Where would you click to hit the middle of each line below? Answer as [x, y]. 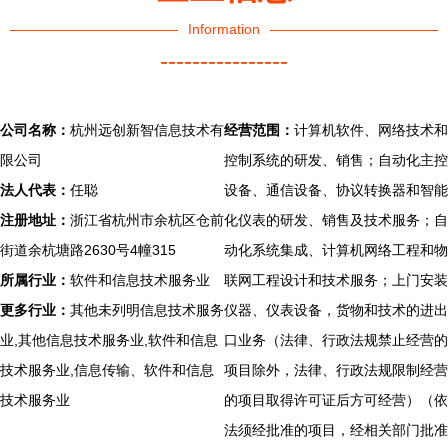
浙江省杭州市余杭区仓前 [147, 220]
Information [224, 29]
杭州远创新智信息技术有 [147, 130]
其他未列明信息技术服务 [147, 310]
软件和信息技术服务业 [140, 280]
